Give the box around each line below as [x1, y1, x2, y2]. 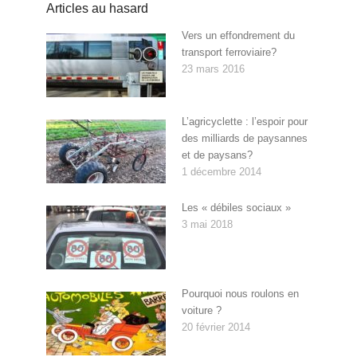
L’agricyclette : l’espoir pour [181, 115, 308, 127]
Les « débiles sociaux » [181, 201, 291, 214]
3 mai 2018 [181, 218, 233, 230]
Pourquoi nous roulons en [181, 287, 299, 300]
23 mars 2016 [181, 62, 245, 75]
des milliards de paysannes [181, 131, 308, 144]
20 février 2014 [181, 320, 250, 333]
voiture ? [181, 304, 222, 316]
